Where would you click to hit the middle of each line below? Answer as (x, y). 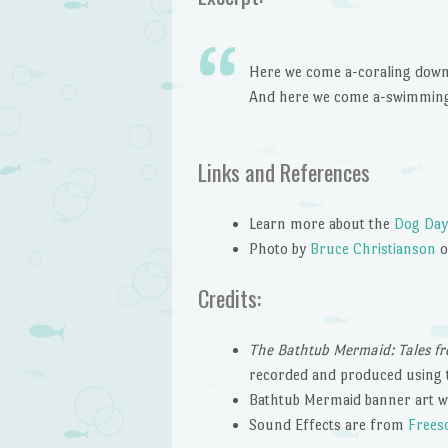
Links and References (283, 172)
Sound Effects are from (328, 424)
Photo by (279, 248)
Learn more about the (321, 223)
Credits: (229, 298)
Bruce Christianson (372, 248)
